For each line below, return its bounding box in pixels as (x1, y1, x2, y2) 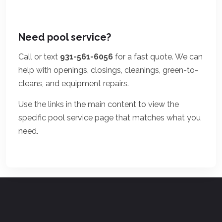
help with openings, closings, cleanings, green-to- (18, 65, 198, 75)
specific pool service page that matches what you (18, 112, 201, 122)
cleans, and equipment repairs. (18, 78, 129, 88)
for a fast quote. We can (113, 52, 203, 61)
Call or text (18, 52, 60, 61)
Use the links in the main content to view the (18, 99, 179, 109)
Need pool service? (18, 31, 111, 43)
